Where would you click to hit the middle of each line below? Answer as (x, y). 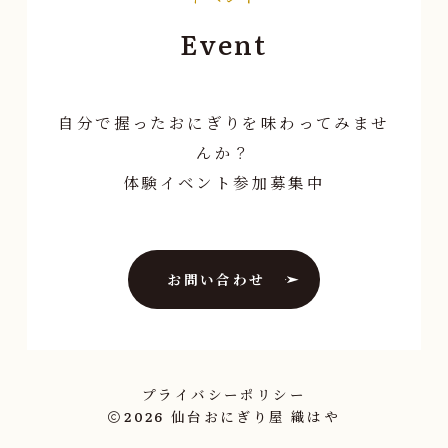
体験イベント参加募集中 (224, 182)
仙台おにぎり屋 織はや (255, 416)
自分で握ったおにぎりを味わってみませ (224, 122)
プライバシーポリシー (224, 394)
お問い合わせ (216, 279)
